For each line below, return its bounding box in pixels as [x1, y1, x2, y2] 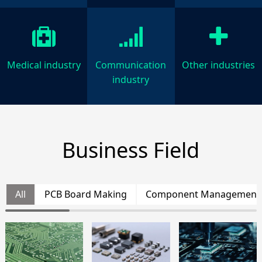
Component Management [145, 187, 260, 201]
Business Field [62, 135, 200, 164]
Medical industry [6, 58, 81, 71]
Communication [95, 58, 167, 71]
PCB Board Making [44, 187, 127, 201]
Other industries [181, 58, 255, 71]
